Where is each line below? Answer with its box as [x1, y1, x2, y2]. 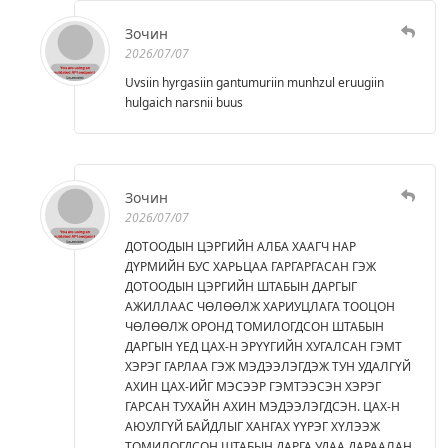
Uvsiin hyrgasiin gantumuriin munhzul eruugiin [125, 73, 384, 91]
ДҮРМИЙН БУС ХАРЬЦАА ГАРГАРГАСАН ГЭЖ [125, 257, 376, 275]
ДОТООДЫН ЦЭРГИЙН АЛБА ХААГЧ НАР [125, 237, 356, 255]
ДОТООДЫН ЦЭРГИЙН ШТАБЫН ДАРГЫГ [125, 277, 357, 295]
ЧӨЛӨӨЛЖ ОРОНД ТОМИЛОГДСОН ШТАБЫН [125, 317, 384, 335]
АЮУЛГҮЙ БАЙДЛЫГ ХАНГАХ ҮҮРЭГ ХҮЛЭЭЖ [125, 417, 380, 435]
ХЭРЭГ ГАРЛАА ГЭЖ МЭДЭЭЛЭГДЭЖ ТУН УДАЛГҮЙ [125, 357, 411, 375]
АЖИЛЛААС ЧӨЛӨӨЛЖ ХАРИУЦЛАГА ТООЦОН [125, 297, 395, 315]
